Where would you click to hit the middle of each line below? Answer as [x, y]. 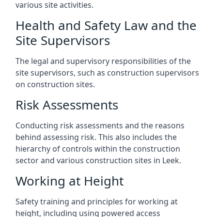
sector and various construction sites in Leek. [98, 160]
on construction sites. [55, 84]
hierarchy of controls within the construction [98, 149]
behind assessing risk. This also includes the [96, 137]
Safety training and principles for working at [97, 201]
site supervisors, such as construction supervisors [107, 73]
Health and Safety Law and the [106, 25]
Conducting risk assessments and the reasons [100, 125]
